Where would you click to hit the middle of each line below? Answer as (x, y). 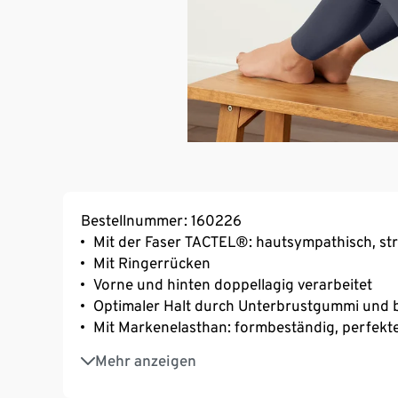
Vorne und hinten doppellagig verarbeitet (233, 284)
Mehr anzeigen (146, 360)
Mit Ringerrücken (152, 263)
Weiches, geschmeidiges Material (204, 351)
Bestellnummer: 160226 (161, 220)
